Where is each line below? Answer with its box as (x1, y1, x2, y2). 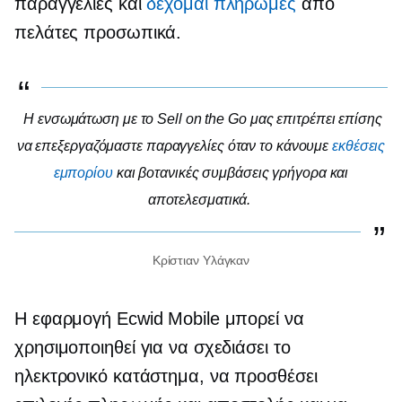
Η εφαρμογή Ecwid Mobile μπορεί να (14, 308, 304, 328)
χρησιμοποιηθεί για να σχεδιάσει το (14, 336, 291, 357)
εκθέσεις (332, 137, 386, 153)
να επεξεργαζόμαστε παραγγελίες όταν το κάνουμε (16, 137, 333, 153)
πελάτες (14, 22, 84, 42)
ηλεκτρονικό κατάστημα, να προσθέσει (14, 365, 318, 386)
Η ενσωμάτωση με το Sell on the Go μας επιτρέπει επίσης (23, 110, 382, 127)
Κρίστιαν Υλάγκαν (152, 252, 250, 267)
